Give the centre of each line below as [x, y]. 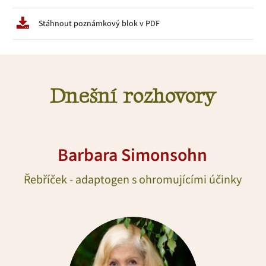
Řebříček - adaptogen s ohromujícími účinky [133, 180]
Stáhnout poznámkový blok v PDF [99, 24]
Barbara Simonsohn [133, 155]
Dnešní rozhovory [132, 96]
